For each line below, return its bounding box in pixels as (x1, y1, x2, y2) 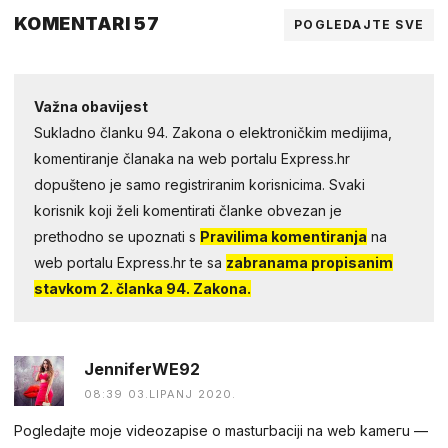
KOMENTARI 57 (14, 12, 160, 34)
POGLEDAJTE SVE (294, 16, 424, 32)
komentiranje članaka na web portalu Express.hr (34, 149, 350, 167)
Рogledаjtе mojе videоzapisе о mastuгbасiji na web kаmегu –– (14, 421, 428, 439)
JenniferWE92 (84, 358, 200, 379)
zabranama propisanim (226, 253, 393, 271)
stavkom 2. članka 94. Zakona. (34, 279, 251, 297)
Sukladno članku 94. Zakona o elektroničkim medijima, (34, 123, 392, 141)
